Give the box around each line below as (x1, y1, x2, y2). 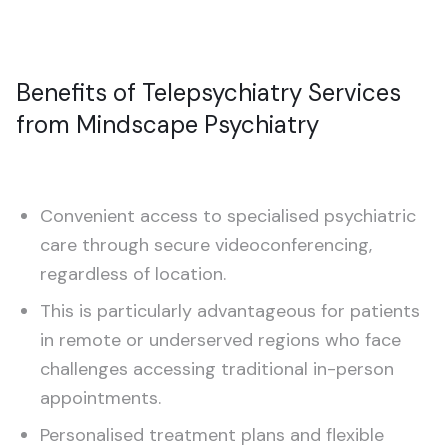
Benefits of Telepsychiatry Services (16, 77, 401, 108)
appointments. (40, 386, 161, 410)
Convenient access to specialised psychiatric (40, 204, 416, 228)
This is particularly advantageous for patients (40, 299, 420, 323)
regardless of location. (40, 262, 226, 286)
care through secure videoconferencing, (40, 233, 372, 257)
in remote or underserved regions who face (40, 328, 401, 352)
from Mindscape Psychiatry (16, 109, 319, 140)
